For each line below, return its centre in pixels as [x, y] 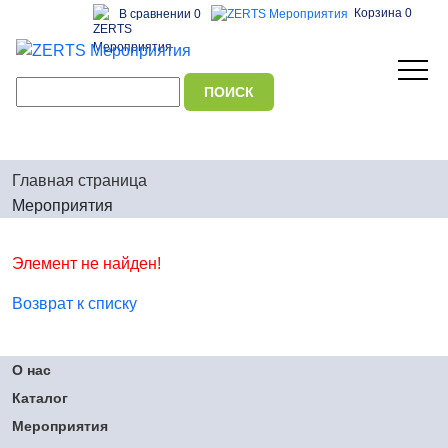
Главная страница [79, 180]
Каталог [40, 398]
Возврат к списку [74, 303]
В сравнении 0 [160, 14]
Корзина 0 [383, 13]
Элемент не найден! [86, 263]
